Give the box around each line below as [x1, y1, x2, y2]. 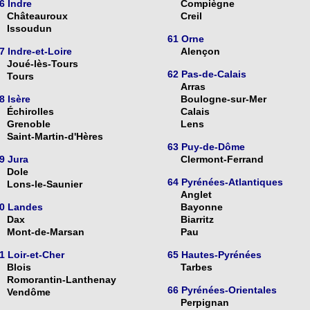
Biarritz [181, 214, 214, 226]
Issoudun [6, 23, 52, 35]
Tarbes [181, 262, 212, 273]
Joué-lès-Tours [6, 58, 78, 70]
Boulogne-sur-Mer [181, 93, 266, 105]
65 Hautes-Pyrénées [167, 249, 262, 261]
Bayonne [181, 201, 223, 213]
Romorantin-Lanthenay [6, 274, 116, 286]
